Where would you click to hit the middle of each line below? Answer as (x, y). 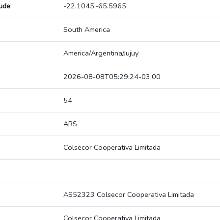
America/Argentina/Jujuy (101, 53)
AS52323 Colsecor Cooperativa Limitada (129, 195)
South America (87, 30)
